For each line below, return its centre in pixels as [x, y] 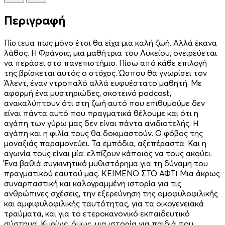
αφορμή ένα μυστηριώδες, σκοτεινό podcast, [88, 93]
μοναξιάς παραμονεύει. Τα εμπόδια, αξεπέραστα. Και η [105, 143]
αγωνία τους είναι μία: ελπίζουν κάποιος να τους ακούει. [108, 153]
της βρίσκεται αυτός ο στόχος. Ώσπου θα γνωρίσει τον [105, 73]
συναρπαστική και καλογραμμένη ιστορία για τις [93, 183]
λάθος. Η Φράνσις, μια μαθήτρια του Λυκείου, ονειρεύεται [110, 52]
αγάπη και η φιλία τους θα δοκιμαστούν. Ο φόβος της [103, 133]
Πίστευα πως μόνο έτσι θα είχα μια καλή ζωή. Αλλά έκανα [110, 42]
